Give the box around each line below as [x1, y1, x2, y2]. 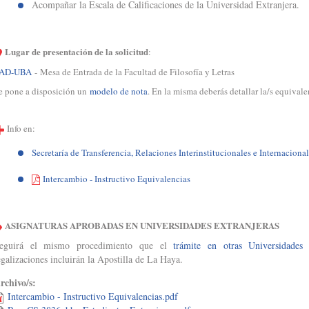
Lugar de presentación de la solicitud [5, 45, 148, 59]
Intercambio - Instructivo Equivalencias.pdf [8, 290, 178, 303]
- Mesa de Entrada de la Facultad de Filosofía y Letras [32, 66, 235, 79]
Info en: [4, 122, 35, 135]
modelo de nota [90, 85, 148, 98]
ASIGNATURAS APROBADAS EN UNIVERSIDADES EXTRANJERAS [5, 219, 279, 232]
